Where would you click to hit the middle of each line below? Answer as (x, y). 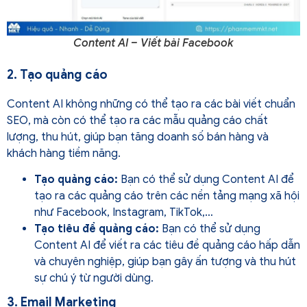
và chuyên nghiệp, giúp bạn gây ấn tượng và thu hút (165, 262)
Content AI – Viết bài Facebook (153, 43)
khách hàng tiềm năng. (64, 153)
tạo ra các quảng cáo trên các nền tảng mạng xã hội (167, 196)
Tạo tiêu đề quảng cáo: (97, 229)
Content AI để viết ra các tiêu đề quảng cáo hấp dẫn (167, 246)
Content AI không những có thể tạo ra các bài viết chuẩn (151, 104)
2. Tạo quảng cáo (57, 74)
